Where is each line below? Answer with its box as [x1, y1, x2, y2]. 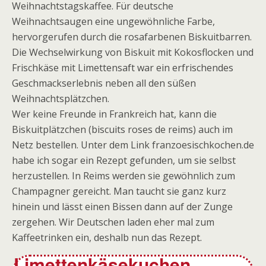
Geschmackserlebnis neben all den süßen [12, 77, 196, 90]
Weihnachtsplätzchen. [12, 92, 109, 105]
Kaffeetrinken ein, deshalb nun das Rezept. [12, 231, 202, 244]
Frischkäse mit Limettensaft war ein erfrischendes [12, 61, 233, 74]
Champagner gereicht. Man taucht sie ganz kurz [12, 185, 226, 198]
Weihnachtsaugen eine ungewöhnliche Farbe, [12, 15, 215, 28]
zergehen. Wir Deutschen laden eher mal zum [12, 216, 214, 229]
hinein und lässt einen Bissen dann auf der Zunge [12, 200, 233, 213]
